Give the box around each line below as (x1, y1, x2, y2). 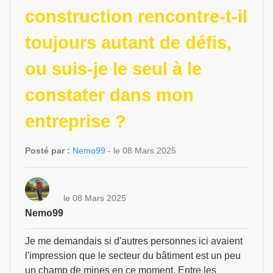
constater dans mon (25, 85, 194, 105)
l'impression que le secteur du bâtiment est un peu (25, 250, 241, 261)
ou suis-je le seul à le (25, 59, 202, 79)
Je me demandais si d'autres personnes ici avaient (25, 236, 243, 246)
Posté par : (25, 146, 70, 155)
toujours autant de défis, (25, 33, 232, 52)
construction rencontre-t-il (25, 7, 247, 26)
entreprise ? (25, 112, 126, 131)
